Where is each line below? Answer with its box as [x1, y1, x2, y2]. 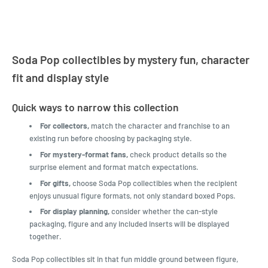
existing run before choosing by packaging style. [29, 133, 193, 143]
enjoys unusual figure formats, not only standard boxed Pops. [29, 190, 236, 200]
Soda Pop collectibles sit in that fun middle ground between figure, [12, 254, 238, 264]
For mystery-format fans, [40, 149, 129, 159]
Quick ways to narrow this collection [12, 100, 179, 114]
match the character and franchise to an [89, 120, 230, 130]
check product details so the [128, 149, 227, 159]
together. [29, 232, 62, 242]
